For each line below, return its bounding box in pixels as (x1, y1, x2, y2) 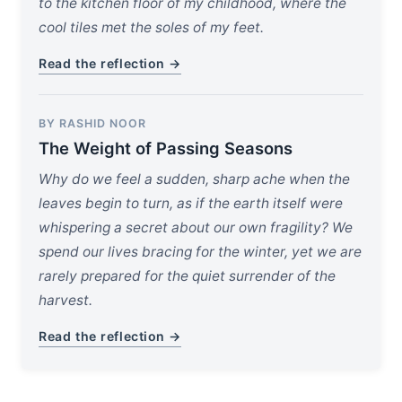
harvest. (39, 292, 93, 310)
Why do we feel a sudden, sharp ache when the (39, 170, 351, 188)
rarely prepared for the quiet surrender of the (39, 267, 336, 285)
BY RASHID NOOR (39, 117, 147, 131)
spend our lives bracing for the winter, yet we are (39, 243, 363, 261)
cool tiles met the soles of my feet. (39, 18, 265, 36)
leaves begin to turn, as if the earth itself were (39, 195, 344, 213)
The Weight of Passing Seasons (39, 137, 293, 158)
